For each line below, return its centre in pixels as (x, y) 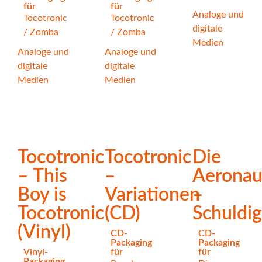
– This (42, 176)
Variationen (153, 194)
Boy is (42, 194)
